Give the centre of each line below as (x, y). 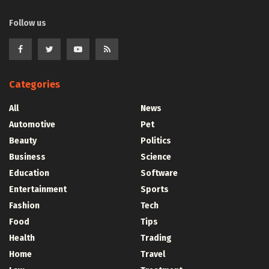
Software (159, 173)
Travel (153, 254)
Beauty (23, 141)
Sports (155, 189)
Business (27, 157)
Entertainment (38, 189)
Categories (35, 84)
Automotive (32, 124)
